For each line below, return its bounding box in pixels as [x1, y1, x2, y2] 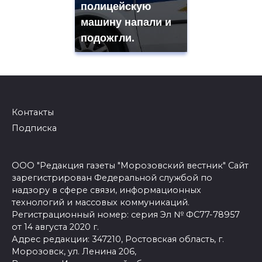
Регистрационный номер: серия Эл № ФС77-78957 [12, 209, 240, 220]
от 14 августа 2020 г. [12, 221, 99, 232]
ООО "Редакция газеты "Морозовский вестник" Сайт [12, 160, 249, 171]
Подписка [12, 122, 57, 133]
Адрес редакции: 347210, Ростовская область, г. [12, 233, 224, 244]
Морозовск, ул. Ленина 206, [12, 246, 136, 257]
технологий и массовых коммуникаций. [12, 196, 189, 208]
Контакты [12, 106, 54, 118]
